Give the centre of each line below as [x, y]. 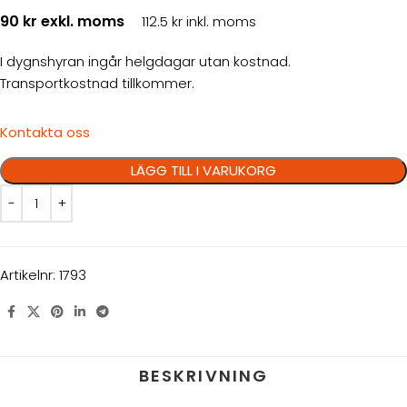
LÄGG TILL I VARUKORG [203, 171]
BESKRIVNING [203, 375]
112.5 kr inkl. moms [199, 22]
